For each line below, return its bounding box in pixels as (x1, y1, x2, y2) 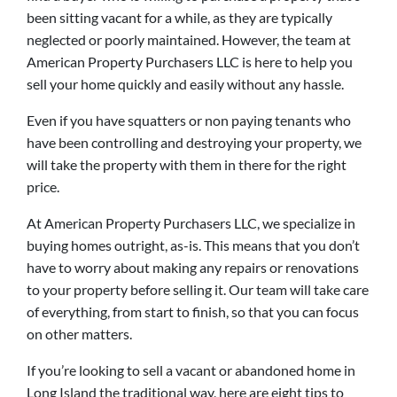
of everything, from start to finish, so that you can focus (27, 302, 359, 320)
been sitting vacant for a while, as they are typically (27, 8, 332, 26)
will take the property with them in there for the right (27, 155, 346, 173)
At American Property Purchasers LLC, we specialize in (27, 214, 355, 231)
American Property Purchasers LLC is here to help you (27, 52, 353, 70)
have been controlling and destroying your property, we (27, 133, 362, 151)
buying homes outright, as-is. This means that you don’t (27, 236, 360, 253)
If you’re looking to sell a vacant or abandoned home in (27, 361, 355, 378)
